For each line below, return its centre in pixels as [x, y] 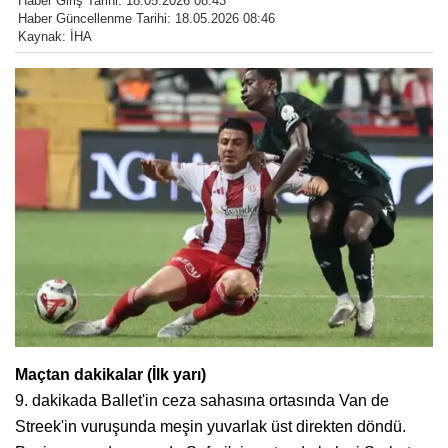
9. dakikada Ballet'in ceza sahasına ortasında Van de [202, 400]
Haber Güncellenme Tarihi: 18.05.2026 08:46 [146, 19]
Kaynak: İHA [55, 37]
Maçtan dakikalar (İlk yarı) [110, 374]
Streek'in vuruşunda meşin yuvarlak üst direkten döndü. [210, 426]
